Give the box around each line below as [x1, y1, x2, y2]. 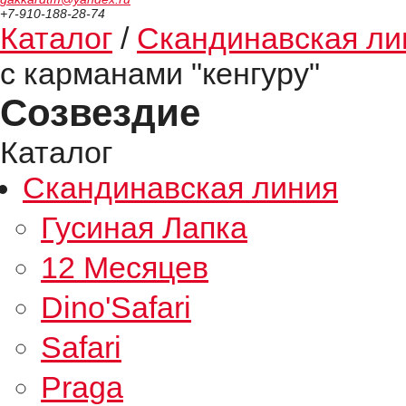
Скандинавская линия [23, 170, 338, 205]
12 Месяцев [41, 250, 208, 285]
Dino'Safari [41, 290, 191, 324]
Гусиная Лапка [41, 210, 247, 245]
